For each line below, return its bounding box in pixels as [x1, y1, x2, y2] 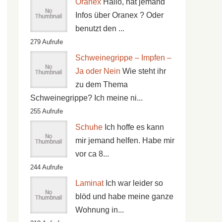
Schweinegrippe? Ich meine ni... [30, 93, 143, 102]
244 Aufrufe [30, 163, 63, 171]
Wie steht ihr [122, 66, 166, 75]
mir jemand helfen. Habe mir [75, 136, 174, 145]
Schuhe [75, 122, 103, 131]
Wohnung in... [75, 205, 124, 214]
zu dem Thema [75, 80, 128, 89]
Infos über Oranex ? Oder [75, 10, 164, 19]
